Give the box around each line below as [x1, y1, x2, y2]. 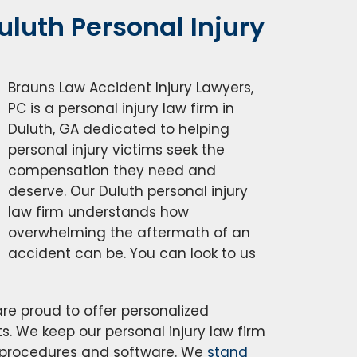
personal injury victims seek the [8, 140, 225, 159]
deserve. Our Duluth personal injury [8, 182, 248, 201]
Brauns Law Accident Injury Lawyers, [8, 78, 253, 97]
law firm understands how [8, 202, 189, 222]
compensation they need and [8, 161, 216, 180]
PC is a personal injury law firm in [8, 99, 234, 118]
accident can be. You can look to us [8, 244, 256, 263]
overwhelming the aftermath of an [8, 223, 250, 242]
